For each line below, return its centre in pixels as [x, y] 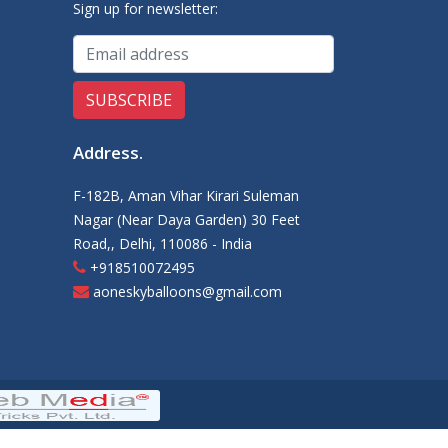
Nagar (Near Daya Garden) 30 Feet [186, 220]
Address [106, 153]
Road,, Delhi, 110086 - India [162, 244]
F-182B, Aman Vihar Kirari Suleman [186, 196]
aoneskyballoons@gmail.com [185, 292]
